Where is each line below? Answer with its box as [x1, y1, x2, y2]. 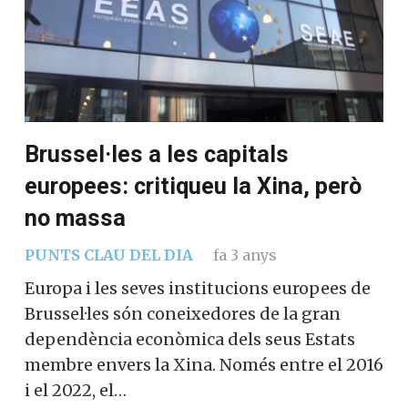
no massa [25, 204, 126, 231]
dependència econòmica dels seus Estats [25, 328, 355, 350]
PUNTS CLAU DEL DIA [25, 245, 193, 264]
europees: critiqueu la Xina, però [25, 172, 362, 199]
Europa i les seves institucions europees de [25, 277, 371, 299]
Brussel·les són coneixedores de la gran [25, 302, 341, 324]
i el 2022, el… [25, 379, 127, 401]
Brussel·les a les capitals [25, 140, 289, 168]
